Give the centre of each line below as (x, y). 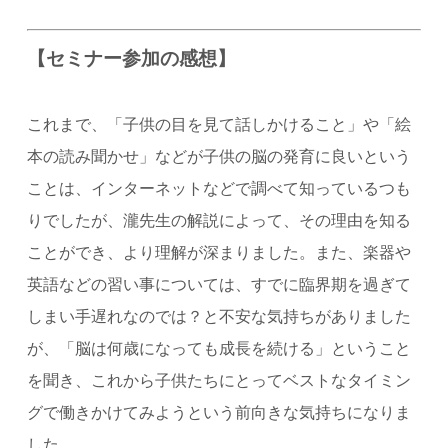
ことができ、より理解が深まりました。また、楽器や (218, 251)
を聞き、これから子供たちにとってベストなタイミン (218, 379)
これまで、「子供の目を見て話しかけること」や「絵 (218, 123)
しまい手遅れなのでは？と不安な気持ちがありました (218, 315)
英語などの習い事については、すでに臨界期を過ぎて (218, 283)
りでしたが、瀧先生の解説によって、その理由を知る (218, 219)
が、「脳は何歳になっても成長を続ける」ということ (218, 347)
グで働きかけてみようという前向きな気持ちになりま (218, 411)
